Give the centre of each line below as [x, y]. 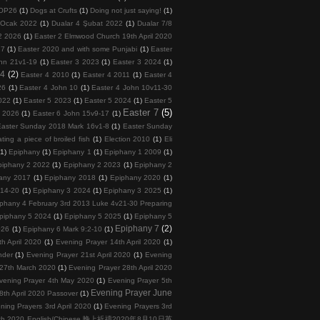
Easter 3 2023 [75, 61]
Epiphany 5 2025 [92, 216]
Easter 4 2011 [106, 74]
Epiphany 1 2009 [133, 151]
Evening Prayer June [131, 292]
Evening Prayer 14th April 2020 [108, 241]
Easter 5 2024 [107, 100]
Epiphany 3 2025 [132, 190]
